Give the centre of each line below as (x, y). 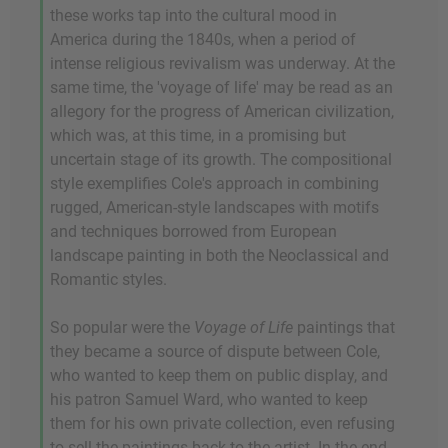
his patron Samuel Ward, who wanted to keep (209, 399)
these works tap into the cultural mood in (193, 15)
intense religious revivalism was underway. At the (222, 63)
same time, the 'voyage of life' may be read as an (221, 87)
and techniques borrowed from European (193, 231)
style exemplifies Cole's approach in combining (214, 183)
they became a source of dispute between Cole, (215, 351)
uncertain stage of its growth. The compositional (221, 159)
